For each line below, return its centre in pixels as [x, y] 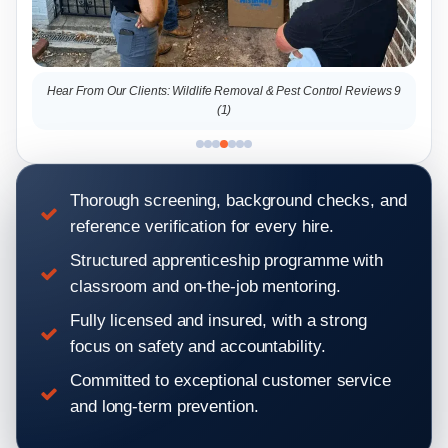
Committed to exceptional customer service [230, 380]
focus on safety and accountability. [198, 346]
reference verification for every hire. [202, 226]
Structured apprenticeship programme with [226, 260]
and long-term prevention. [164, 406]
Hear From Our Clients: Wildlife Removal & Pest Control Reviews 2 [265, 90]
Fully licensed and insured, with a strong [218, 320]
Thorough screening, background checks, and [238, 200]
